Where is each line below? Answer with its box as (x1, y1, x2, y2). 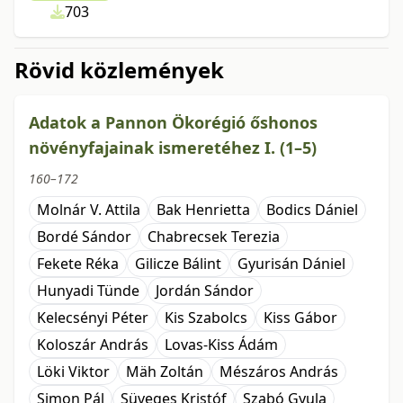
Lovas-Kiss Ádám (165, 335, 278, 354)
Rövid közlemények (14, 55, 224, 85)
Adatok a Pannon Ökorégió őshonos (29, 112, 318, 133)
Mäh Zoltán (126, 362, 203, 381)
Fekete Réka (37, 254, 119, 273)
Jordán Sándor (156, 281, 254, 300)
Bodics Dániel (266, 200, 358, 219)
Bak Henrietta (157, 200, 250, 219)
